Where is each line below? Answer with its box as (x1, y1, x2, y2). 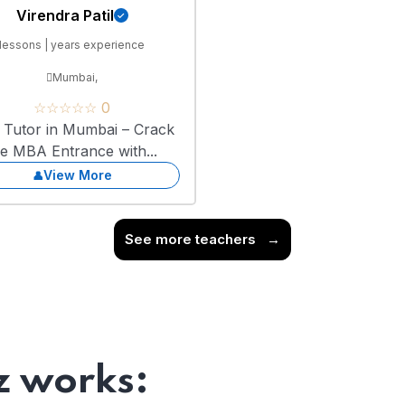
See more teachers (125, 231, 259, 249)
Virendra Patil (15, 6, 114, 25)
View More (42, 167, 112, 184)
